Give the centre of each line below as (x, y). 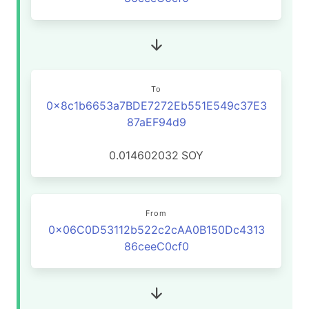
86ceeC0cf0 (156, 246)
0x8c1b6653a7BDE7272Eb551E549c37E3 (156, 106)
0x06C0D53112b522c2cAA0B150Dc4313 (156, 230)
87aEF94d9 (156, 122)
